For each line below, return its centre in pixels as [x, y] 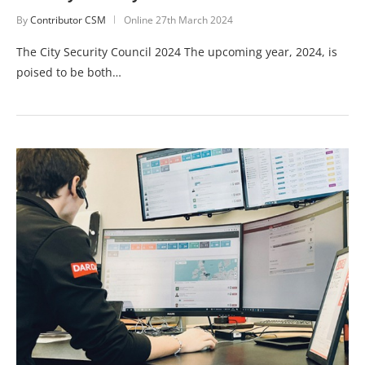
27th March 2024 [194, 20]
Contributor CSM [68, 20]
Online [140, 20]
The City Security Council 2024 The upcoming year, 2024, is [177, 52]
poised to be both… [69, 73]
